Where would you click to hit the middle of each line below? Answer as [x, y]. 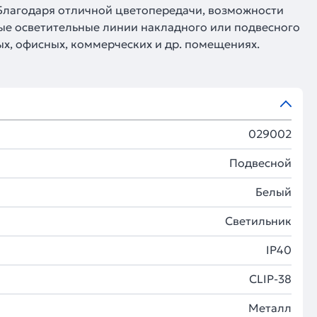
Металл [270, 308]
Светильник [258, 221]
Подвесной [260, 163]
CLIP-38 [270, 279]
